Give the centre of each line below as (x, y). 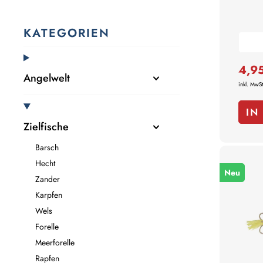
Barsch (47, 148)
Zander (48, 179)
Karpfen (49, 195)
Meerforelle (55, 243)
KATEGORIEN (67, 33)
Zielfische (46, 127)
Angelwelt (47, 78)
